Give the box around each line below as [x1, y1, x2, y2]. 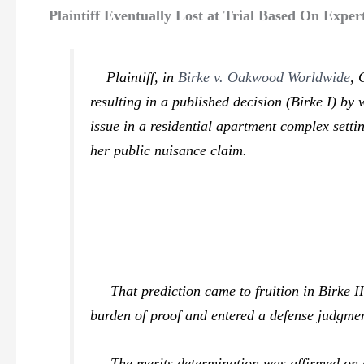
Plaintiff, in [90, 68, 179, 85]
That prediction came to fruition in [90, 283, 319, 300]
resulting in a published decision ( [90, 93, 292, 110]
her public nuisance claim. [90, 141, 248, 158]
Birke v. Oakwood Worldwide [178, 68, 351, 85]
